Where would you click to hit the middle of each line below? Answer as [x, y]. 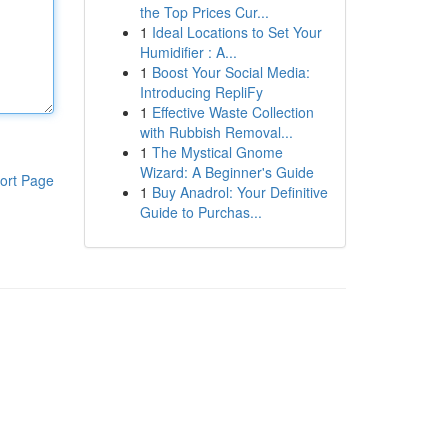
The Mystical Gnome [217, 152]
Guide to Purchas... [200, 212]
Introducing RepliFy [201, 92]
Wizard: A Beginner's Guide [226, 172]
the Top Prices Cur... [204, 12]
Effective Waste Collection [232, 112]
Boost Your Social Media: [230, 72]
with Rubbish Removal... [216, 132]
